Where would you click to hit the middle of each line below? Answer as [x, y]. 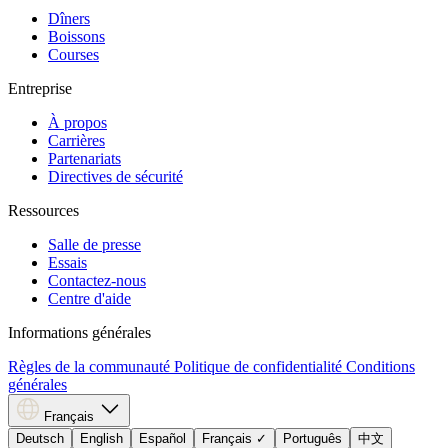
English [101, 438]
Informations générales [79, 332]
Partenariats [84, 158]
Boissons [76, 36]
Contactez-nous [97, 280]
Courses [73, 54]
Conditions [380, 366]
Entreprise [40, 88]
